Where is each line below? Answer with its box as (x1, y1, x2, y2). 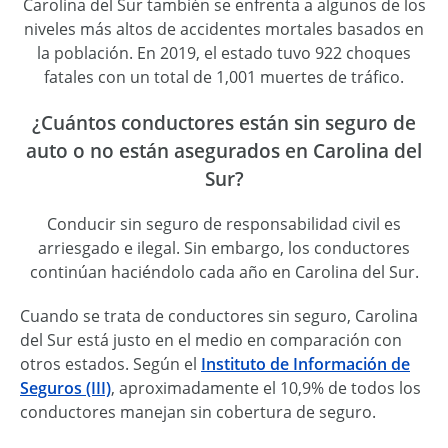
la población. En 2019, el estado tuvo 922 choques (37, 42, 411, 65)
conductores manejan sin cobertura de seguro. (20, 400, 376, 423)
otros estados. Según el (20, 352, 201, 375)
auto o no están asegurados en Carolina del (26, 138, 422, 164)
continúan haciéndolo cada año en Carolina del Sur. (29, 260, 419, 283)
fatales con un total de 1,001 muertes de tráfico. (44, 66, 404, 89)
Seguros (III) (20, 376, 111, 399)
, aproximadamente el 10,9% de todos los (111, 376, 421, 399)
